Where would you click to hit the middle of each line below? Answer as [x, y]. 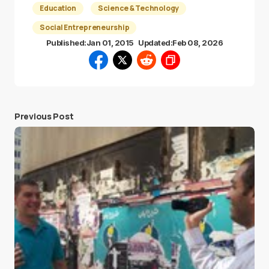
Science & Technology [138, 8]
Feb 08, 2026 [198, 43]
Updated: [156, 43]
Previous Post [44, 116]
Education [58, 8]
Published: [66, 43]
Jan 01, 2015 [110, 43]
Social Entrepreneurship [85, 27]
